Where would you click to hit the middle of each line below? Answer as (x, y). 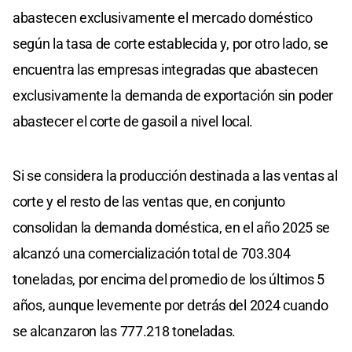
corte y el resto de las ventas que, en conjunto (149, 202)
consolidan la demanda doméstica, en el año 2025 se (172, 228)
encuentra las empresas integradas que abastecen (165, 70)
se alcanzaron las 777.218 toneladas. (125, 332)
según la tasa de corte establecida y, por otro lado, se (170, 44)
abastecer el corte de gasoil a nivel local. (133, 122)
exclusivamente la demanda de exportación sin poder (173, 96)
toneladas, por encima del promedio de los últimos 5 (169, 280)
